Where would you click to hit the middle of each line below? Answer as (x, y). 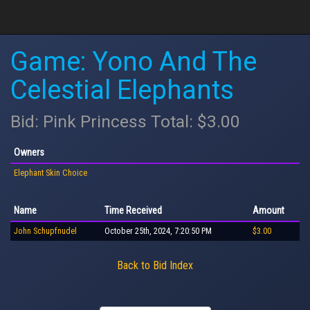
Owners (29, 152)
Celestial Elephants (122, 90)
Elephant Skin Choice (51, 173)
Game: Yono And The (134, 62)
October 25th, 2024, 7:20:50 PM (158, 231)
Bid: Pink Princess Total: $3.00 (125, 121)
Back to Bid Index (155, 265)
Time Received (133, 210)
